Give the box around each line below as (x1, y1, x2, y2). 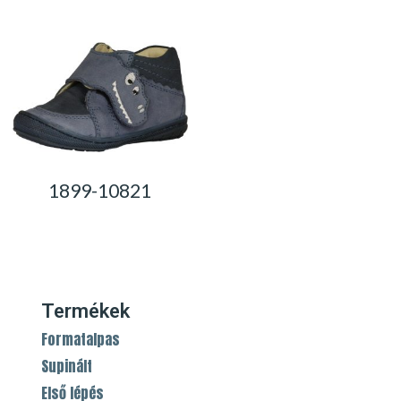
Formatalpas (41, 328, 121, 351)
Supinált (41, 355, 93, 378)
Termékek (41, 300, 131, 323)
